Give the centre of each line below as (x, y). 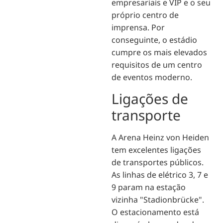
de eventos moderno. (152, 77)
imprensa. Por (138, 27)
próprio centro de (145, 15)
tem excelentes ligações (156, 150)
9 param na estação (149, 187)
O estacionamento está (155, 212)
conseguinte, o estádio (154, 40)
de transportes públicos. (158, 163)
